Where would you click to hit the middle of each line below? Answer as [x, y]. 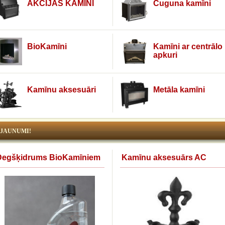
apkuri [165, 55]
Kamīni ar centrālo [188, 46]
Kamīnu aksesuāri [62, 90]
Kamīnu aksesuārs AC [164, 157]
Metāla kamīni [179, 90]
